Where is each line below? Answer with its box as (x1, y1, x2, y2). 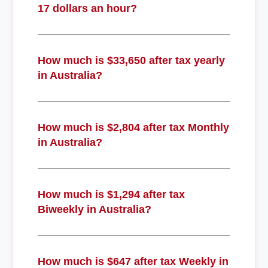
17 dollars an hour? (37, 2, 137, 14)
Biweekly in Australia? (37, 203, 151, 215)
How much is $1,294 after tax (37, 188, 185, 200)
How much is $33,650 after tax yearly (37, 54, 225, 66)
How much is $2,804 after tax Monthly (37, 121, 229, 133)
